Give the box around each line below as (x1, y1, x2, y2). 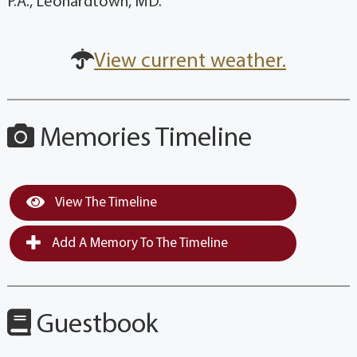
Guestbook (30, 312, 159, 340)
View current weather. (94, 51, 286, 73)
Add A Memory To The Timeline (48, 237, 228, 251)
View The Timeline (52, 196, 157, 210)
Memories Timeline (33, 125, 252, 154)
